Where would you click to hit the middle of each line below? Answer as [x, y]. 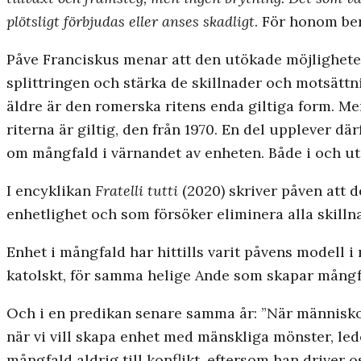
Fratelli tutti [137, 191]
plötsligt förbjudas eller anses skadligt [131, 22]
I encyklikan [51, 191]
